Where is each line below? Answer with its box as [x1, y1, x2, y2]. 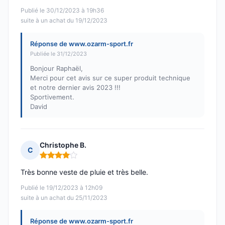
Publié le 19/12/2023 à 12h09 [21, 184, 102, 192]
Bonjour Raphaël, [30, 64, 83, 73]
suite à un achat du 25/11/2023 [21, 194, 107, 202]
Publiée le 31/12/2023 [30, 50, 87, 58]
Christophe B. [40, 141, 86, 150]
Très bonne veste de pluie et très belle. [21, 168, 148, 177]
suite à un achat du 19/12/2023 [21, 17, 107, 25]
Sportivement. [30, 93, 74, 101]
